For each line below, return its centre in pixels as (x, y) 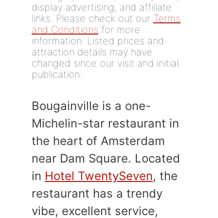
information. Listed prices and (98, 41)
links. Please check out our (92, 18)
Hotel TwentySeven (99, 176)
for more (119, 30)
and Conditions (65, 30)
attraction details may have (92, 52)
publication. (57, 74)
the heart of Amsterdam (98, 141)
